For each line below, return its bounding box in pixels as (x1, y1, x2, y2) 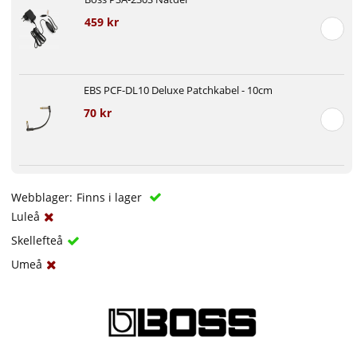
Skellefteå (11, 232, 64, 248)
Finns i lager (76, 189, 146, 205)
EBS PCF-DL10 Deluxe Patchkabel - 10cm (84, 82, 273, 97)
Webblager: (11, 189, 73, 205)
